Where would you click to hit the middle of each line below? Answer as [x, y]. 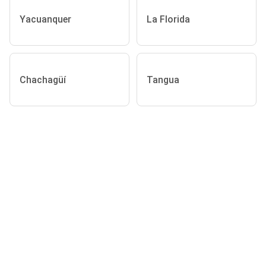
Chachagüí [43, 80]
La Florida [168, 19]
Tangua [163, 80]
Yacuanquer [45, 19]
